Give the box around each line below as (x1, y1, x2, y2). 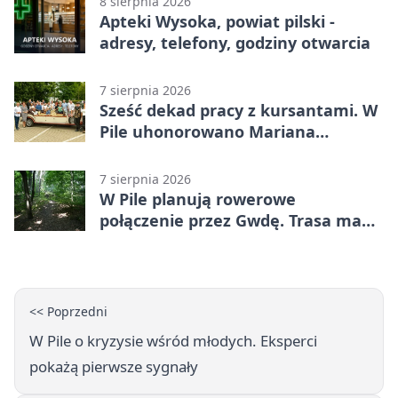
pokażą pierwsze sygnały (29, 356, 198, 378)
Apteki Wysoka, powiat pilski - (99, 11, 335, 33)
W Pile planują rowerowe (99, 188, 296, 211)
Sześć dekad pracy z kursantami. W (99, 99, 378, 122)
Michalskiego (99, 142, 203, 164)
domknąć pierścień (99, 231, 250, 253)
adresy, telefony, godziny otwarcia (99, 32, 370, 54)
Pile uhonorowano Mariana (99, 121, 315, 143)
